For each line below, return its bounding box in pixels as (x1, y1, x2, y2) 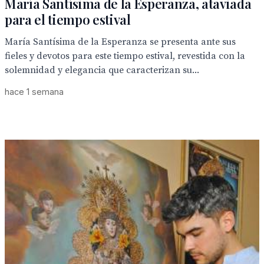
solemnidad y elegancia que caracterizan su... (5, 64, 199, 76)
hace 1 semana (5, 87, 64, 97)
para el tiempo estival (5, 11, 131, 28)
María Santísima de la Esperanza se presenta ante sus (5, 36, 236, 48)
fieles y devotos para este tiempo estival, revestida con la (5, 50, 245, 62)
